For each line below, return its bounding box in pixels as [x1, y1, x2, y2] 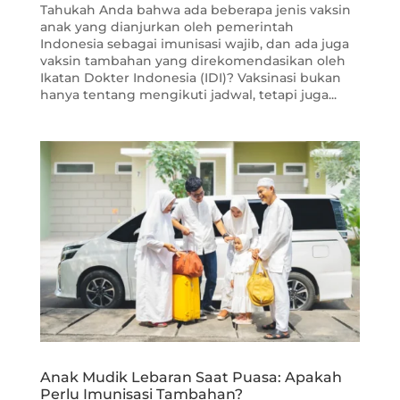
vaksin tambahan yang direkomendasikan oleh [39, 53, 346, 70]
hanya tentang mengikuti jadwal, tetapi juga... [39, 87, 337, 104]
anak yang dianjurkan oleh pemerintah [39, 19, 294, 36]
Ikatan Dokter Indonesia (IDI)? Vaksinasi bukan [39, 70, 341, 87]
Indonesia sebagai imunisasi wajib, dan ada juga [39, 36, 349, 53]
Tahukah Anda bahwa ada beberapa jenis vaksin [39, 2, 351, 19]
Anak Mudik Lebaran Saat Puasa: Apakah [39, 369, 342, 387]
